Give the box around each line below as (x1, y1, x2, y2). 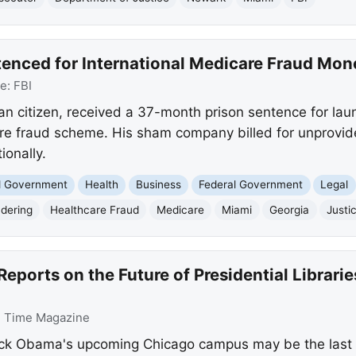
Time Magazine (3, 310, 90, 325)
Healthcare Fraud (50, 203, 140, 216)
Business (136, 178, 182, 192)
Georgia (269, 203, 310, 216)
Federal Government (199, 178, 304, 192)
